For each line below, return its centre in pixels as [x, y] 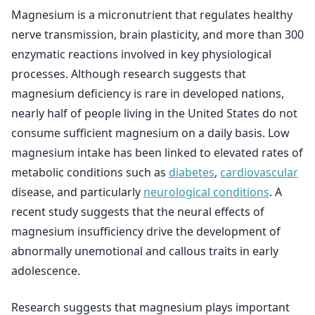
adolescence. [46, 271]
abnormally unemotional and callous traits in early [145, 251]
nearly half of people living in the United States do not [154, 113]
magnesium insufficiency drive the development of [146, 231]
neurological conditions [206, 192]
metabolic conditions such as [90, 172]
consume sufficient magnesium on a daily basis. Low [150, 133]
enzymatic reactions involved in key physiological [141, 54]
